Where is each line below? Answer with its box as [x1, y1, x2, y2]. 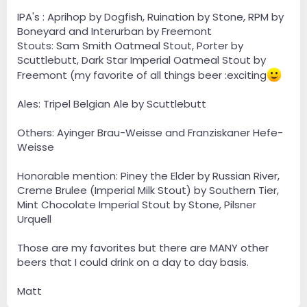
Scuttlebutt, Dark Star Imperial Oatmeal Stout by [17, 53, 266, 68]
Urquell [17, 212, 51, 227]
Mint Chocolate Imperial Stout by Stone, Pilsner [17, 197, 256, 212]
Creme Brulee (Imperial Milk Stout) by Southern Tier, [17, 183, 279, 198]
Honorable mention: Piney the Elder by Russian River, [17, 169, 280, 184]
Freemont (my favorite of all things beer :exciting [17, 68, 267, 83]
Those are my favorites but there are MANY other [17, 241, 269, 256]
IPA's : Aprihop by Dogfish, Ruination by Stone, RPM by [17, 10, 284, 25]
